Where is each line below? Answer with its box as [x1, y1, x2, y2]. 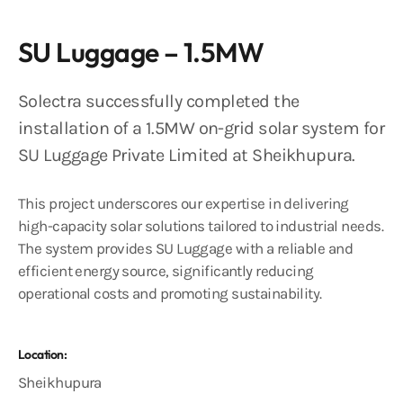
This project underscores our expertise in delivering [18, 194, 349, 213]
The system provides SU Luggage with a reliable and [18, 239, 354, 258]
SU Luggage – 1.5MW [18, 35, 264, 70]
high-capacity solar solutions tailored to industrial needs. [18, 217, 383, 236]
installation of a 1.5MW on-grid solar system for [18, 118, 385, 139]
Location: [18, 346, 67, 363]
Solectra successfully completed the [18, 91, 300, 112]
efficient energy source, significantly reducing [18, 262, 314, 281]
